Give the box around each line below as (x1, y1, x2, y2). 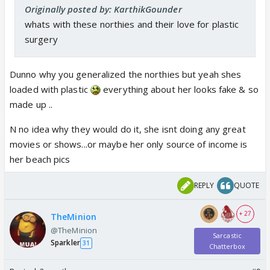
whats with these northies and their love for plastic (25, 17, 239, 30)
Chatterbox (209, 241, 246, 251)
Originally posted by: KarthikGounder (25, 2, 182, 15)
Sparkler (51, 237, 80, 248)
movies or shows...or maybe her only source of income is (10, 137, 248, 150)
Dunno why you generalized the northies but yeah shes (10, 67, 242, 80)
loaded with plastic (10, 83, 90, 95)
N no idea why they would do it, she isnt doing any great (10, 122, 246, 135)
